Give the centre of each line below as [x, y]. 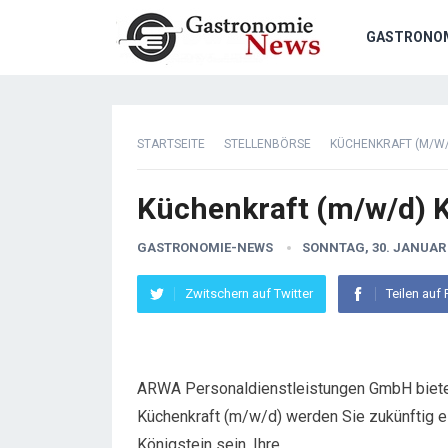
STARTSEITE [171, 144]
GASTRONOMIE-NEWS [205, 247]
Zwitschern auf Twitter [249, 293]
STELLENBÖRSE [267, 144]
